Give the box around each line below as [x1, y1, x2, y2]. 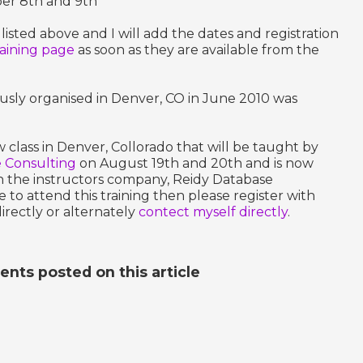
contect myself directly [139, 203, 288, 220]
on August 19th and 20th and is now [76, 155, 314, 171]
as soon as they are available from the [75, 41, 319, 58]
